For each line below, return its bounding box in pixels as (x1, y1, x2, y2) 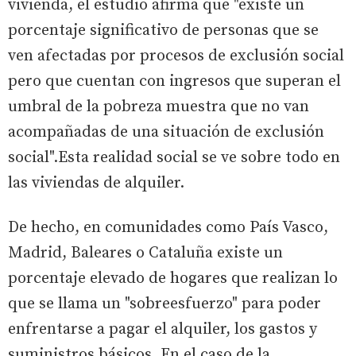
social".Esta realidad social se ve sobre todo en (8, 147, 340, 168)
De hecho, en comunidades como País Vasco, (8, 217, 328, 238)
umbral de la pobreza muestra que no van (8, 96, 309, 117)
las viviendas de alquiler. (8, 172, 184, 193)
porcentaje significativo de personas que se (8, 20, 319, 41)
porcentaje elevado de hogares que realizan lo (8, 268, 338, 288)
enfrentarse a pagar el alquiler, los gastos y (8, 319, 317, 339)
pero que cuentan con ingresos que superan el (8, 71, 341, 91)
